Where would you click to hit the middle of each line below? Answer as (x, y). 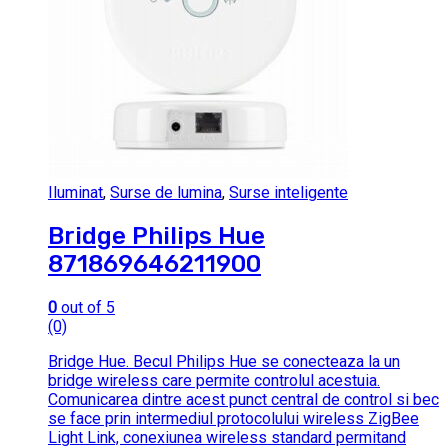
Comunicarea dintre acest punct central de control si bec (243, 399)
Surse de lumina (166, 192)
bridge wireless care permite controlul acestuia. (214, 380)
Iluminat (75, 192)
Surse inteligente (288, 192)
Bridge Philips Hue (156, 235)
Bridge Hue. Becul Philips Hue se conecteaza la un (224, 361)
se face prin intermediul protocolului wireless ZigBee (233, 418)
